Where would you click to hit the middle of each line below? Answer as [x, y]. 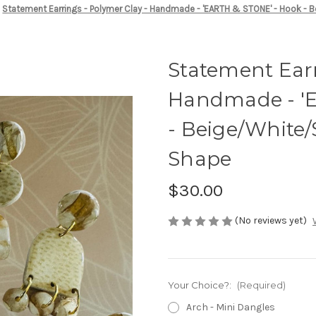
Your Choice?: [201, 285]
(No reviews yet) [271, 220]
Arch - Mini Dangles [230, 308]
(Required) [261, 285]
